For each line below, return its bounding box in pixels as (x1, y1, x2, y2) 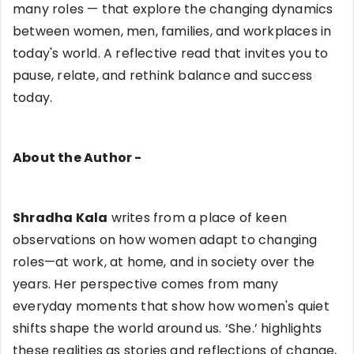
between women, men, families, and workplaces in (13, 22, 332, 41)
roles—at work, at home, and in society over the (13, 253, 315, 272)
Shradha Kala (13, 209, 108, 228)
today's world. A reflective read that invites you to (13, 44, 329, 63)
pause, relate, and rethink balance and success (13, 66, 313, 85)
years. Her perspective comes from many (13, 275, 279, 294)
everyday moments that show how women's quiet (13, 297, 330, 316)
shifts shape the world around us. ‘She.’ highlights (13, 319, 322, 338)
